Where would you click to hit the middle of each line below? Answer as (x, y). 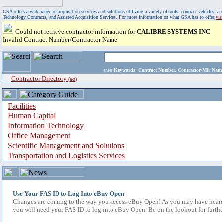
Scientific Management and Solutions (66, 145)
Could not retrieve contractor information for (76, 31)
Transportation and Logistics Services (66, 155)
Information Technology (46, 126)
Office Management (39, 136)
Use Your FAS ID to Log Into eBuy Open (69, 194)
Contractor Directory (40, 79)
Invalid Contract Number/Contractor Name (60, 39)
